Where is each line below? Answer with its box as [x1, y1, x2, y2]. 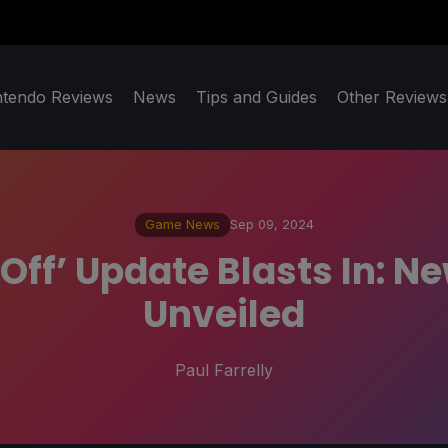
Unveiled [143, 288, 305, 340]
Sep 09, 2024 [229, 217, 314, 233]
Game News [144, 217, 220, 233]
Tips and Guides [196, 87, 317, 108]
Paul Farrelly [175, 359, 273, 380]
